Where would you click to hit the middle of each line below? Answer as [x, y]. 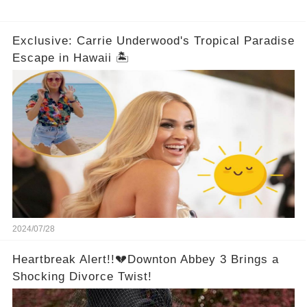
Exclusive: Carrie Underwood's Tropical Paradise [153, 41]
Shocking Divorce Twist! [82, 276]
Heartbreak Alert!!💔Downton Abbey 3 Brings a [145, 259]
